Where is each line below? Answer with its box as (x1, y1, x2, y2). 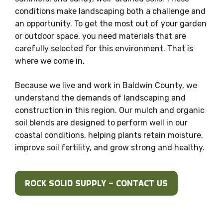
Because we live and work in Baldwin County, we (15, 80, 197, 90)
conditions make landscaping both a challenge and (15, 6, 206, 16)
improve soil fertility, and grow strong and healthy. (15, 142, 205, 152)
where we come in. (15, 56, 85, 66)
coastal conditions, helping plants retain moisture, (15, 130, 203, 140)
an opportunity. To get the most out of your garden (15, 18, 207, 28)
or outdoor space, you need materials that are (15, 31, 186, 41)
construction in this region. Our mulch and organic (15, 105, 205, 115)
